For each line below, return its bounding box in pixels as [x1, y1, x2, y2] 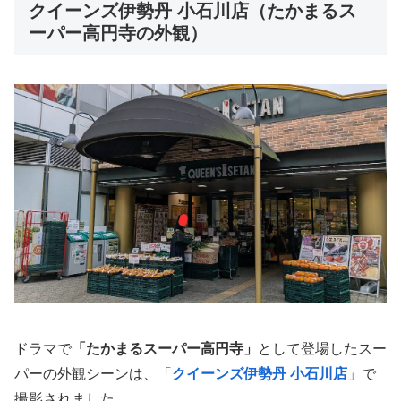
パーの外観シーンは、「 [14, 365, 172, 381]
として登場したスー [258, 340, 387, 356]
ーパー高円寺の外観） [29, 22, 208, 43]
